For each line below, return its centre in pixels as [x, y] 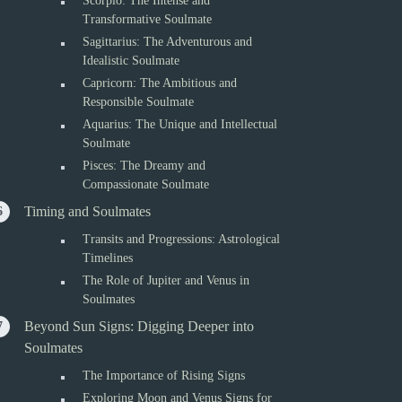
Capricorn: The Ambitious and [160, 83]
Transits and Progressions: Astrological [182, 239]
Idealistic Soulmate [131, 61]
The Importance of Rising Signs [164, 376]
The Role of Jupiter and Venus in [166, 280]
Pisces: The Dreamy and [144, 166]
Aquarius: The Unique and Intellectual [180, 124]
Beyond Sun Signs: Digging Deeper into [140, 326]
